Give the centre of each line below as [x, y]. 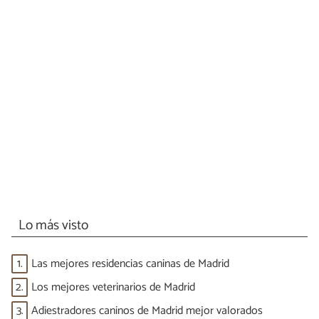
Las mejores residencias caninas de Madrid [130, 263]
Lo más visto [53, 225]
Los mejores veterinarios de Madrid [113, 287]
